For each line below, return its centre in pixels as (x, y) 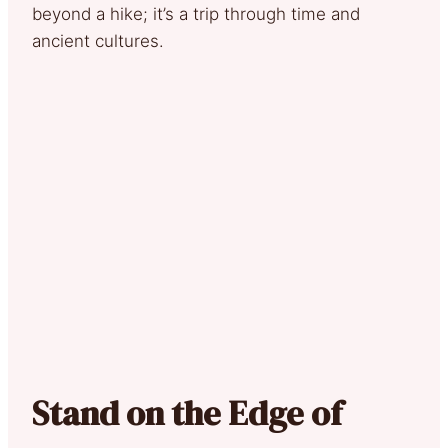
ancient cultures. (98, 40)
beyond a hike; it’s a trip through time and (196, 13)
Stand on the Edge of (187, 412)
